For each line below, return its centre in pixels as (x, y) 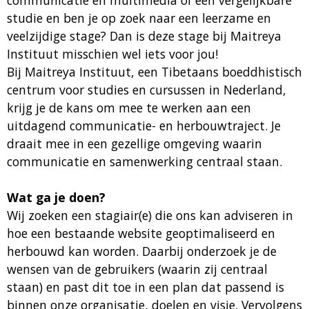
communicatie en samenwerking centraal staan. (144, 161)
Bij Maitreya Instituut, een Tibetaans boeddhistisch (154, 72)
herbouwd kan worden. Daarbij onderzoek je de (142, 251)
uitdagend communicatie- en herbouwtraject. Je (144, 126)
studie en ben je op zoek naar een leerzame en (139, 18)
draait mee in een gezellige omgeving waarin (134, 143)
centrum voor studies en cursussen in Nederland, (147, 90)
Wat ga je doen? (56, 197)
